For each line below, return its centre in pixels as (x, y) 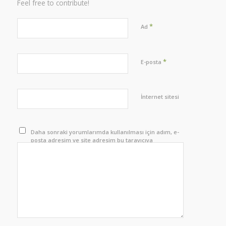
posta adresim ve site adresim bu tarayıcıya (92, 140)
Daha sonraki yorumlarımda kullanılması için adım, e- (105, 132)
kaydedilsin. (47, 148)
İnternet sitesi (160, 97)
